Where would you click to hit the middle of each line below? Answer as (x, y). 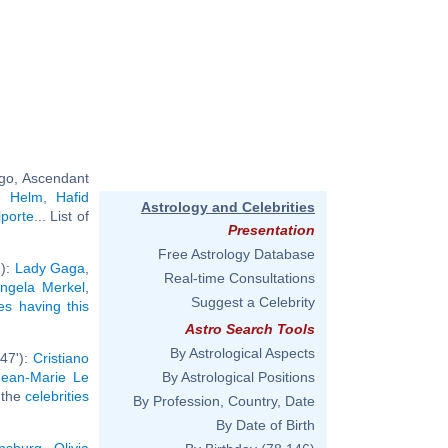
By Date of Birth (265, 425)
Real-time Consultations (239, 278)
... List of (61, 215)
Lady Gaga (49, 267)
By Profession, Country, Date (224, 401)
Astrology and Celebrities (228, 207)
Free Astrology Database (236, 254)
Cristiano (61, 357)
